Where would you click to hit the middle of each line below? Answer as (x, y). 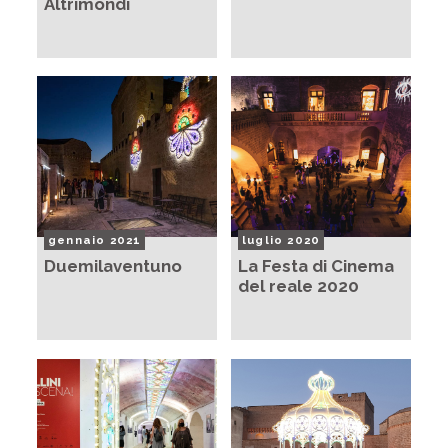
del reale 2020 (298, 286)
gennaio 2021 (95, 239)
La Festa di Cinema (316, 266)
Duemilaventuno (113, 266)
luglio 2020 (281, 239)
